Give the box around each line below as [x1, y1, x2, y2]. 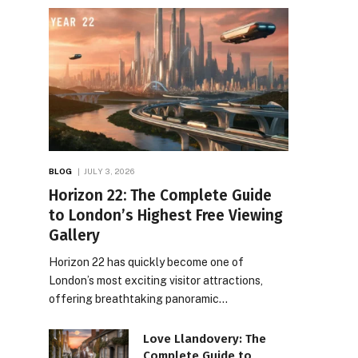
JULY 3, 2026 [83, 165, 135, 176]
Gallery [49, 225, 100, 245]
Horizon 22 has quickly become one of [49, 255, 244, 268]
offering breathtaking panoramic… [49, 292, 228, 305]
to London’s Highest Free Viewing [49, 205, 283, 225]
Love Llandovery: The [143, 331, 266, 346]
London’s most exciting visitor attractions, [49, 273, 263, 287]
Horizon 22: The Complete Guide [49, 185, 272, 205]
